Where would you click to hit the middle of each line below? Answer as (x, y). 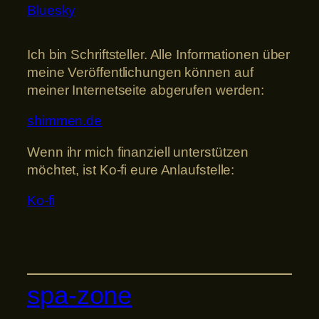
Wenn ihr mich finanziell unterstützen (138, 152)
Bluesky (52, 10)
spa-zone (80, 296)
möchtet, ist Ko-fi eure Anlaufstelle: (131, 169)
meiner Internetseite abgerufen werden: (146, 90)
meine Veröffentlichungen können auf (140, 72)
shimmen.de (64, 121)
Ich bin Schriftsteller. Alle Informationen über (159, 54)
